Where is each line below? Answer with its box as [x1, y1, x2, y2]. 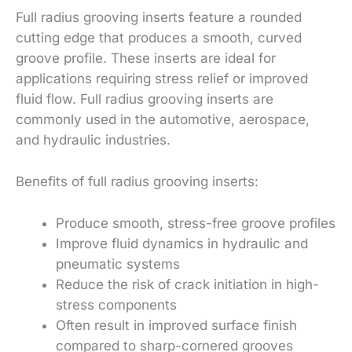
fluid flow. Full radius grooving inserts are [16, 90, 273, 107]
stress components [56, 296, 177, 313]
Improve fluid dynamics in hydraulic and [56, 235, 308, 251]
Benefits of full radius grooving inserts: [16, 173, 258, 189]
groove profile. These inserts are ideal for [16, 49, 276, 66]
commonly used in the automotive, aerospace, [16, 111, 310, 127]
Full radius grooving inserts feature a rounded [16, 9, 302, 25]
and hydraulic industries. [16, 131, 170, 148]
